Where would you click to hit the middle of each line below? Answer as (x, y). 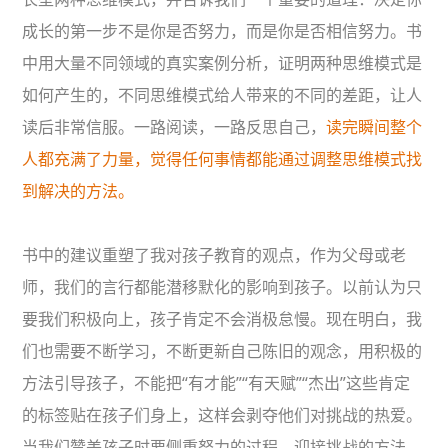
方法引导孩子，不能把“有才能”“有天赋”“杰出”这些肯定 (216, 383)
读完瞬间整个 (374, 127)
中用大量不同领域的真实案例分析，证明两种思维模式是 (222, 63)
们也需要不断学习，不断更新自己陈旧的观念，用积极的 (222, 351)
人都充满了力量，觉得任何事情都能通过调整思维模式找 (222, 159)
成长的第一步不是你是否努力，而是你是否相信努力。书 (222, 31)
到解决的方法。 (78, 191)
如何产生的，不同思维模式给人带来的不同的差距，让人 (222, 95)
